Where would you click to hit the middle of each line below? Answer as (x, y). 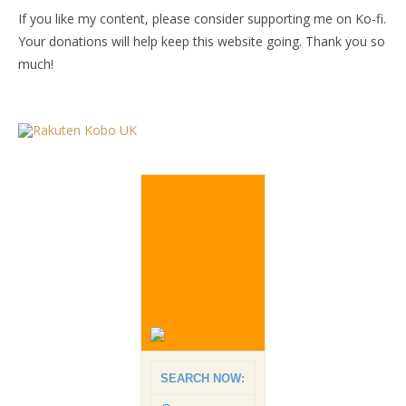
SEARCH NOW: (203, 378)
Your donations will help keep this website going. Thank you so (202, 41)
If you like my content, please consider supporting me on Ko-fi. (202, 18)
